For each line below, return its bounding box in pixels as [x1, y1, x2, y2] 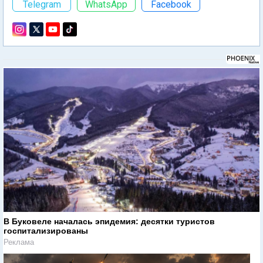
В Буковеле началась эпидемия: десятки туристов [4, 216, 215, 226]
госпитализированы [4, 225, 88, 235]
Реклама [4, 237, 34, 247]
